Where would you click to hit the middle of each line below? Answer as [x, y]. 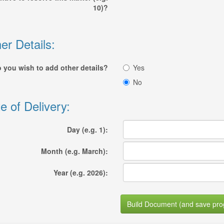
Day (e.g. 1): [87, 129]
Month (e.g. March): [74, 151]
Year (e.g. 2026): [80, 172]
